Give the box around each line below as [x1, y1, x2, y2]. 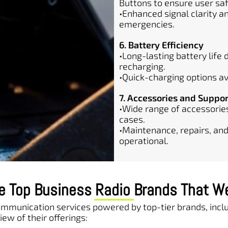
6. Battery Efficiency [119, 39, 204, 50]
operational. [119, 135, 168, 146]
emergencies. [119, 18, 175, 30]
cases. [119, 113, 145, 125]
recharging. [119, 61, 165, 72]
